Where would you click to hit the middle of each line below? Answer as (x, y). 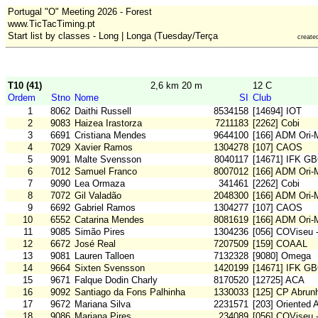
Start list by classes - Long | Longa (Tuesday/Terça (113, 36)
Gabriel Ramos (105, 208)
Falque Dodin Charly (116, 280)
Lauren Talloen (104, 256)
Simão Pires (100, 232)
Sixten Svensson (110, 268)
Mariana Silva (103, 305)
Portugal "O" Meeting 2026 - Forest (80, 12)
